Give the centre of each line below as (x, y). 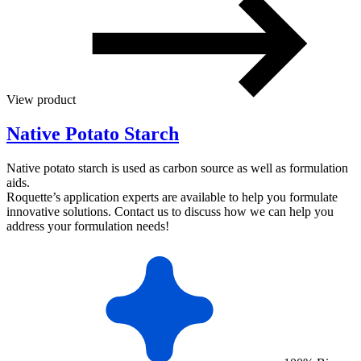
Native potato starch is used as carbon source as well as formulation (177, 168)
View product (43, 100)
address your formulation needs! (88, 226)
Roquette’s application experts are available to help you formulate (172, 197)
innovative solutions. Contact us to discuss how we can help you (170, 211)
